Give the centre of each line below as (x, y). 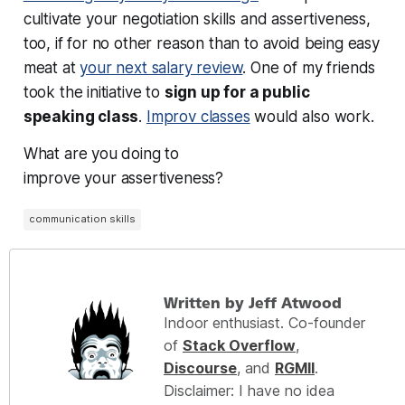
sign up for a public (237, 92)
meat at (52, 67)
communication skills (82, 219)
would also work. (312, 116)
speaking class (81, 116)
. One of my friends (309, 67)
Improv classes (198, 116)
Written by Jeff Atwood (253, 303)
